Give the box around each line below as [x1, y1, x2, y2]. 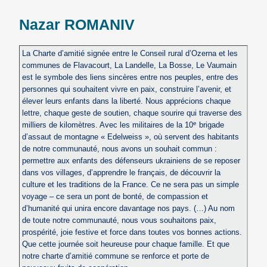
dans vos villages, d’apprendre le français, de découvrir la [21, 168, 221, 178]
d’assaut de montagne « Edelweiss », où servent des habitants [21, 132, 239, 142]
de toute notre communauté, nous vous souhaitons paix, [21, 216, 216, 225]
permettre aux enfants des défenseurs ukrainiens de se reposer [21, 156, 240, 166]
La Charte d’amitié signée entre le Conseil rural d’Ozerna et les [21, 49, 238, 58]
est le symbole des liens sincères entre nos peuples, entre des [21, 73, 238, 82]
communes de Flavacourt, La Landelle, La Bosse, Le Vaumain [21, 61, 237, 70]
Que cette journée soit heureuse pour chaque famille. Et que [21, 240, 229, 249]
